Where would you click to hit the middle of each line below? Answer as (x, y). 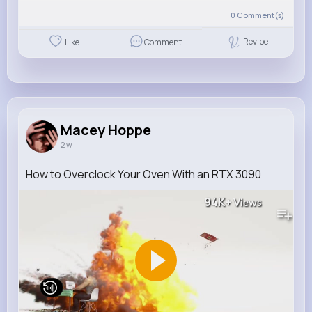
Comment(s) (260, 15)
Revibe (256, 41)
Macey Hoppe (106, 130)
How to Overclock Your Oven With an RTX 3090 (143, 174)
